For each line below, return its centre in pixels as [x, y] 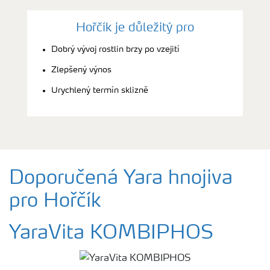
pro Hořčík [55, 202]
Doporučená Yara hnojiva [121, 179]
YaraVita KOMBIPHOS [111, 234]
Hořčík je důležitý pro [135, 28]
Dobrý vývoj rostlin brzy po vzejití [115, 49]
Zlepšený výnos [81, 70]
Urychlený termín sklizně [100, 90]
